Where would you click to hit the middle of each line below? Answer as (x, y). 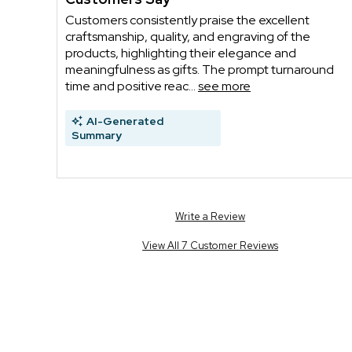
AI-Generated (125, 121)
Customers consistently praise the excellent (187, 20)
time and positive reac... (132, 86)
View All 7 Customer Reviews (211, 245)
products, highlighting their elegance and (181, 53)
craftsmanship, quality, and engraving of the (188, 36)
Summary (97, 135)
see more (224, 86)
